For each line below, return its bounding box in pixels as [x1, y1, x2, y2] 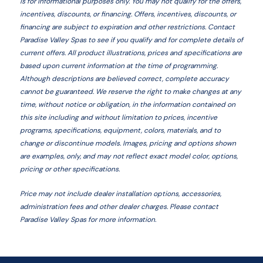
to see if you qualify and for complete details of [86, 35, 243, 45]
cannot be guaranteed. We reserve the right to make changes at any [19, 87, 241, 96]
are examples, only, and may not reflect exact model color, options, [19, 151, 238, 161]
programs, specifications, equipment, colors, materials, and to [19, 126, 221, 135]
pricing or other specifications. [19, 164, 120, 174]
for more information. [86, 215, 156, 224]
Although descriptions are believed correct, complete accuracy [19, 74, 229, 83]
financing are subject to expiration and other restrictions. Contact [19, 22, 235, 32]
